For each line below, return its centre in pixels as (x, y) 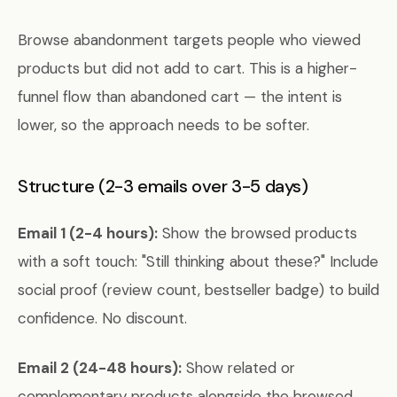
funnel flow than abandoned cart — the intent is (180, 97)
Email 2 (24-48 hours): (100, 368)
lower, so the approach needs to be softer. (163, 125)
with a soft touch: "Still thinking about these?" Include (198, 261)
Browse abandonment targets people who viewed (189, 40)
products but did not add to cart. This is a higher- (187, 68)
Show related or (238, 368)
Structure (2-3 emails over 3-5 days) (163, 186)
